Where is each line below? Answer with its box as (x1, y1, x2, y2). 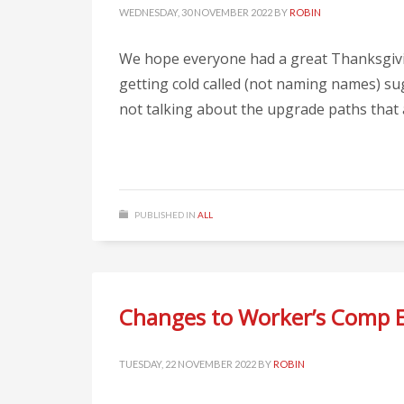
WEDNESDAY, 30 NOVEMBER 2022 (119, 6, 272, 18)
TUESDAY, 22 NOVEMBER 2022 (119, 358, 256, 370)
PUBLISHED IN (134, 209, 196, 220)
